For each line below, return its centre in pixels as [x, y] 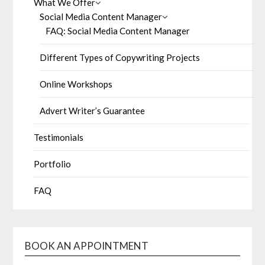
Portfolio [53, 164]
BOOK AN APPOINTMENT [87, 245]
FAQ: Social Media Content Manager [118, 30]
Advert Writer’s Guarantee [93, 110]
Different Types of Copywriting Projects [120, 57]
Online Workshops [76, 84]
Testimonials [59, 137]
